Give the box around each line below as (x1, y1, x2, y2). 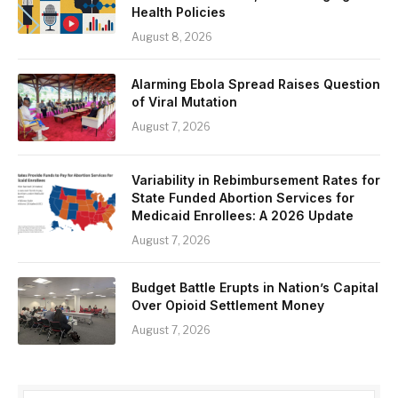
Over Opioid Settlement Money (131, 298, 324, 314)
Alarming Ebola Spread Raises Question (131, 76, 380, 92)
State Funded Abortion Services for (131, 190, 354, 206)
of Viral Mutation (131, 94, 237, 110)
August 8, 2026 (131, 30, 212, 44)
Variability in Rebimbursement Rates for (131, 172, 380, 188)
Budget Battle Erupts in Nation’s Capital (131, 280, 378, 296)
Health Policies (131, 4, 226, 20)
